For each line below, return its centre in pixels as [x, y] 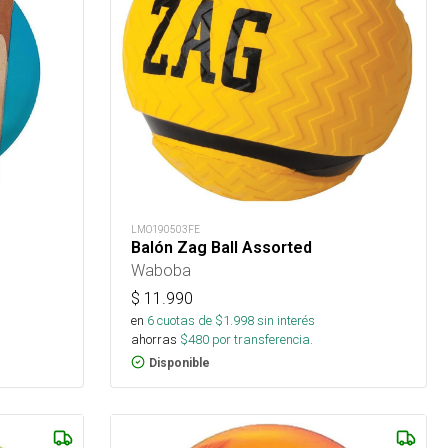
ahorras [154, 339]
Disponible [180, 362]
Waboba [161, 269]
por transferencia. [261, 339]
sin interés [286, 320]
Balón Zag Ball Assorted [222, 247]
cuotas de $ [189, 320]
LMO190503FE [166, 229]
